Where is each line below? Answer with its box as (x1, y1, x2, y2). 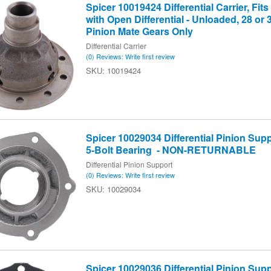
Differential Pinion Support (85, 159, 172, 169)
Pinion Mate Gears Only (85, 24, 193, 38)
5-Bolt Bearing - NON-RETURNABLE (85, 143, 256, 157)
